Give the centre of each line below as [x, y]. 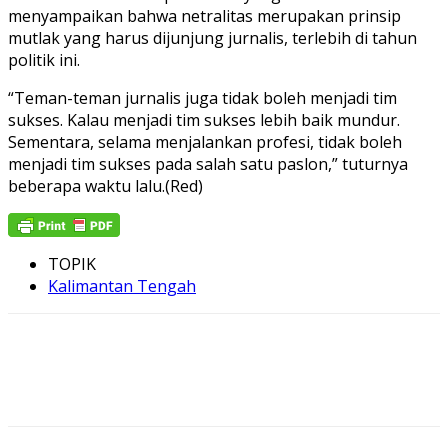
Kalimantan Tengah [122, 285]
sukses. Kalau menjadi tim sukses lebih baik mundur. [204, 119]
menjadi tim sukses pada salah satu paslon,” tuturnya [208, 163]
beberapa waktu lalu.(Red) [105, 185]
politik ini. [44, 59]
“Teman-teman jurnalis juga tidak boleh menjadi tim [202, 97]
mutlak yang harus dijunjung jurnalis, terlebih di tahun [212, 37]
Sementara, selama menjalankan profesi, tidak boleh [205, 141]
